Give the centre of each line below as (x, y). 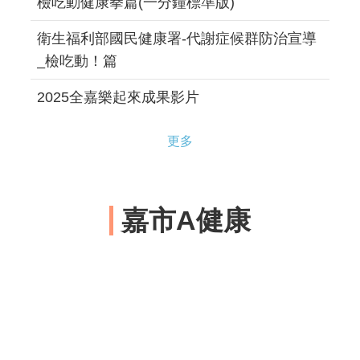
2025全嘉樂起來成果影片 (118, 97)
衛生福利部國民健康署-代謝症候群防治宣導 (177, 38)
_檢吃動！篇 (77, 61)
